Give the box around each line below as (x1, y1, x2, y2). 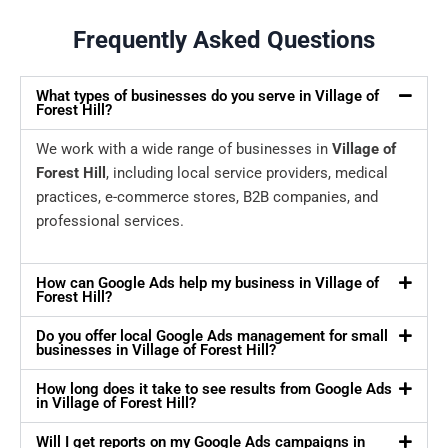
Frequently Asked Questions (73, 26, 375, 55)
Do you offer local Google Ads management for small (36, 327, 388, 346)
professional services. (36, 212, 184, 231)
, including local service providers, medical (106, 164, 388, 183)
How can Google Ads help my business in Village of (36, 274, 379, 293)
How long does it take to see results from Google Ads (36, 380, 392, 399)
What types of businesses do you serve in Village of (36, 87, 379, 106)
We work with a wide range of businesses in (36, 140, 332, 159)
